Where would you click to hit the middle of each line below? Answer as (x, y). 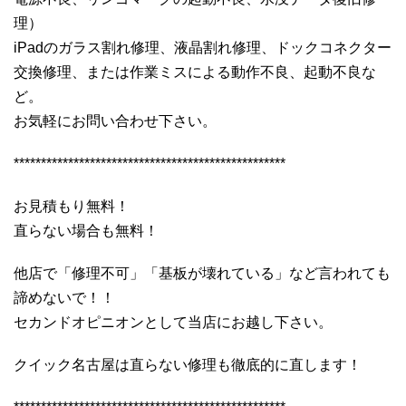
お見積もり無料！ (72, 206)
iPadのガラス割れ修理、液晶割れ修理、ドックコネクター (203, 47)
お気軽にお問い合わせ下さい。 (115, 121)
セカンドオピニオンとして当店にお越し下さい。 (173, 322)
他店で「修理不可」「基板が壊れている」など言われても (202, 273)
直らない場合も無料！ (86, 230)
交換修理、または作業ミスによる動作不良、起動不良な (195, 72)
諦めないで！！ (64, 297)
